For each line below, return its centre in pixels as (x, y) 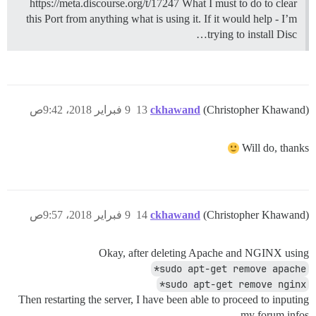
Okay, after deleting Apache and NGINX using (204, 253)
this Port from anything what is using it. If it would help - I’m (162, 19)
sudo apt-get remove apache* (233, 269)
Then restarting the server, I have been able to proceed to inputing (164, 300)
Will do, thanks (275, 148)
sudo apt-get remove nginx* (236, 285)
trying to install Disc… (252, 35)
